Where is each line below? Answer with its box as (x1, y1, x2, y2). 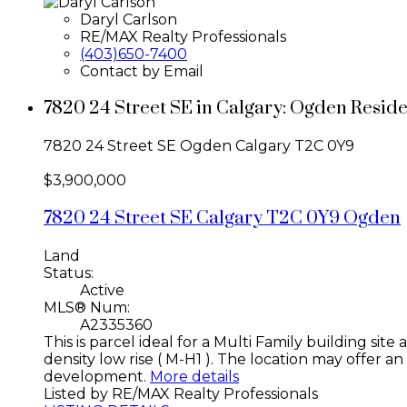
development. (44, 367, 146, 385)
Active (80, 281, 124, 299)
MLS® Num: (44, 298, 130, 316)
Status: (44, 263, 94, 282)
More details (150, 367, 239, 385)
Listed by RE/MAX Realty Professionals (44, 384, 318, 402)
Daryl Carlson (80, 10, 177, 28)
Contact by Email (80, 62, 203, 80)
